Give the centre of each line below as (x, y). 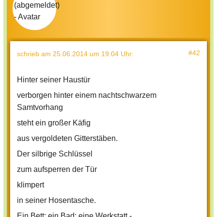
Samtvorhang (40, 108)
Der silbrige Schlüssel (55, 154)
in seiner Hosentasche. (56, 201)
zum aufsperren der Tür (57, 170)
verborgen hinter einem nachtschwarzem (87, 95)
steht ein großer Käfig (54, 123)
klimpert (31, 185)
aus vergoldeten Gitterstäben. (67, 139)
